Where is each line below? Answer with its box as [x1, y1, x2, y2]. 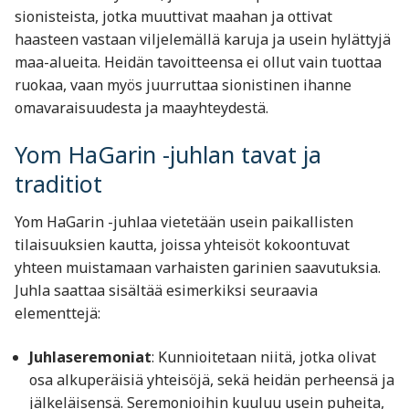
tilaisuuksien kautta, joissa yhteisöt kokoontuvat [15, 234, 350, 255]
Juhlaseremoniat [29, 346, 152, 367]
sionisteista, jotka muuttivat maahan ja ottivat [15, 5, 332, 26]
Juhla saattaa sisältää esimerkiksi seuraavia [15, 279, 318, 300]
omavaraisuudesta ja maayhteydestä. [15, 97, 268, 118]
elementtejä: [15, 302, 100, 323]
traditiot [15, 168, 102, 200]
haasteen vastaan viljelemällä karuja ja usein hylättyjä [15, 28, 391, 49]
